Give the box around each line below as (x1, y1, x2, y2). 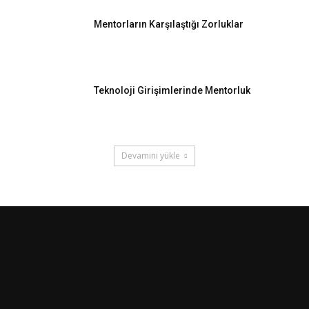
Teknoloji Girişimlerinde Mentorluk (94, 85, 250, 96)
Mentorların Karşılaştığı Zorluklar (94, 19, 243, 30)
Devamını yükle (121, 150, 180, 161)
